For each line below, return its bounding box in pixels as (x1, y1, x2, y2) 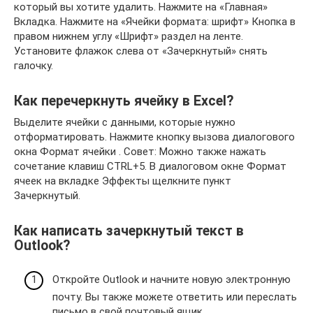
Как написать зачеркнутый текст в (14, 223, 244, 240)
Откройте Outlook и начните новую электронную (52, 272, 291, 286)
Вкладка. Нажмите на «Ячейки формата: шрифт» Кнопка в (14, 15, 296, 28)
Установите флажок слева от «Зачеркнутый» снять (14, 45, 268, 57)
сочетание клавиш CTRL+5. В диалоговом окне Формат (14, 160, 286, 173)
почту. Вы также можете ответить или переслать (52, 290, 297, 303)
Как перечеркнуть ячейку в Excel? (14, 93, 233, 110)
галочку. (14, 59, 53, 72)
